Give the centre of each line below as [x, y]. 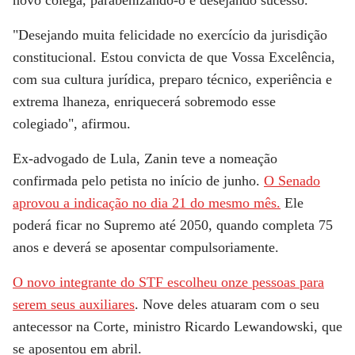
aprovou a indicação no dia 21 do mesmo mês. [147, 203]
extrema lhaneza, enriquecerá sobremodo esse [144, 101]
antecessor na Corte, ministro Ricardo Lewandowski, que [177, 326]
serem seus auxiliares [74, 304]
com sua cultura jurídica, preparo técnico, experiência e [172, 79]
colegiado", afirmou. [72, 124]
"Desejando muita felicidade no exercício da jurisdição [170, 35]
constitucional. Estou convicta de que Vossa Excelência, [174, 57]
